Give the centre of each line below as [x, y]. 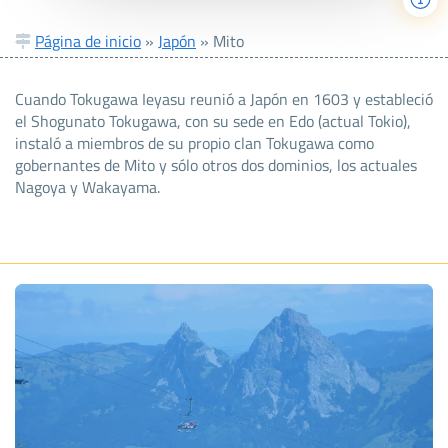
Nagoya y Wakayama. [87, 186]
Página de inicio [88, 40]
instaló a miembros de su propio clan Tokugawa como [194, 142]
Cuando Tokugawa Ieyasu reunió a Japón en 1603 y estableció [224, 98]
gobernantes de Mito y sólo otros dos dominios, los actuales [216, 164]
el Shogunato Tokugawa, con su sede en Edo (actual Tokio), [213, 120]
